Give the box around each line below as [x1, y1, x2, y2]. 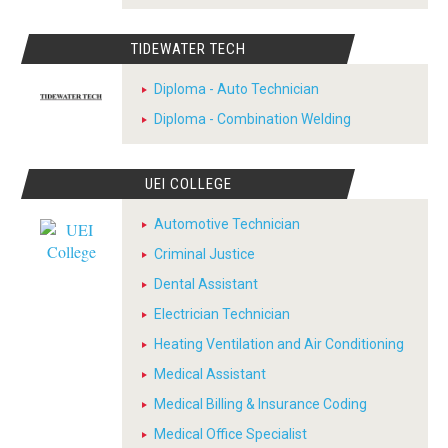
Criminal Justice [154, 246, 255, 262]
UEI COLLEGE [144, 175, 232, 193]
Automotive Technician [154, 216, 300, 232]
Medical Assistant [154, 366, 266, 382]
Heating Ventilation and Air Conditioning [154, 336, 404, 352]
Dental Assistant [154, 276, 258, 292]
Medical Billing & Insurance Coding [154, 396, 367, 412]
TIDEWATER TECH [130, 40, 246, 58]
